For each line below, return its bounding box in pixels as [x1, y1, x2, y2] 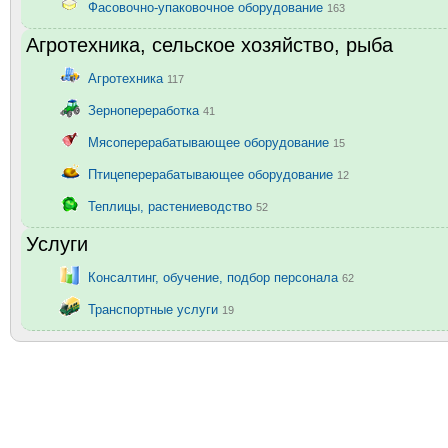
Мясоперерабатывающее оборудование [88, 134, 333, 150]
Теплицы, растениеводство [88, 198, 256, 214]
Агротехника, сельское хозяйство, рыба [26, 33, 393, 56]
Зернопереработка [88, 102, 203, 118]
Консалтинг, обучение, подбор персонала [88, 269, 342, 285]
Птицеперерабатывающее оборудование [88, 166, 337, 182]
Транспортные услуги [88, 301, 222, 317]
